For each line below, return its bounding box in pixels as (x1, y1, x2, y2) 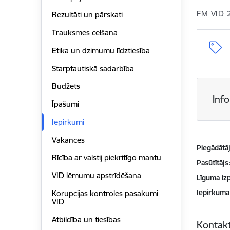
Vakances (51, 135, 85, 145)
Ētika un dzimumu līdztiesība (51, 45, 150, 55)
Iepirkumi (51, 117, 84, 127)
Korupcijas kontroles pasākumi (51, 188, 158, 198)
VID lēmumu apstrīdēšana (51, 170, 141, 181)
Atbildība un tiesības (51, 214, 121, 224)
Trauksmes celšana (51, 28, 118, 38)
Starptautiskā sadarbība (51, 63, 134, 73)
